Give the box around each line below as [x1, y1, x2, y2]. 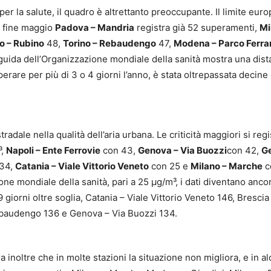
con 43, [100, 145, 138, 157]
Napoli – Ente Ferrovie [6, 145, 100, 157]
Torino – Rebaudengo [63, 38, 156, 50]
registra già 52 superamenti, [134, 22, 260, 34]
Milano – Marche [191, 160, 263, 172]
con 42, [227, 145, 261, 157]
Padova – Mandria [55, 22, 134, 34]
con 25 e [149, 160, 191, 172]
